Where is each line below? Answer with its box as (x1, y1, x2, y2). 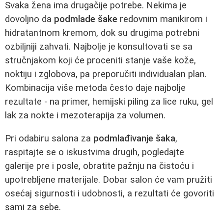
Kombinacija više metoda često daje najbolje (5, 82, 186, 94)
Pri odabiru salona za (5, 133, 93, 144)
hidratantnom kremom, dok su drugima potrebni (5, 27, 199, 39)
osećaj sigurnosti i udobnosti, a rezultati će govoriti (5, 188, 214, 199)
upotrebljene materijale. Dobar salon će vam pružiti (5, 174, 212, 185)
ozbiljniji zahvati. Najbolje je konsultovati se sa (5, 41, 192, 53)
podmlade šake (54, 14, 117, 25)
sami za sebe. (5, 201, 61, 213)
